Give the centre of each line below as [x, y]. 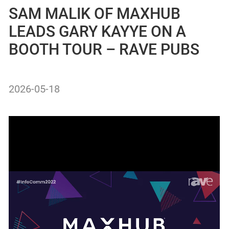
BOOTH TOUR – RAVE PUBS [104, 49]
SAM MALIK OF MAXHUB [95, 14]
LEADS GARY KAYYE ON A [98, 31]
